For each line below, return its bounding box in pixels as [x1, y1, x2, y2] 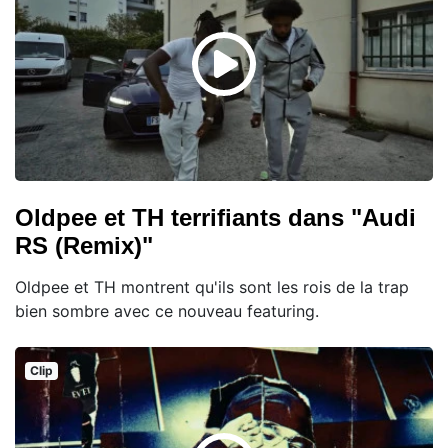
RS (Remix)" [15, 232, 153, 260]
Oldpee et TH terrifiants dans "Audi [15, 204, 416, 232]
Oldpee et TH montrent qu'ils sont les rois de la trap [15, 277, 409, 298]
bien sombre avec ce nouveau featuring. [15, 301, 319, 322]
